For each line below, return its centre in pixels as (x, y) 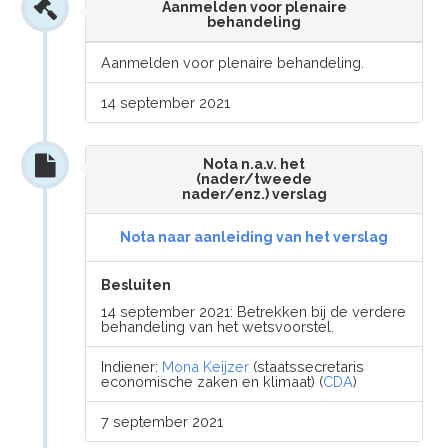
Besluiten (136, 285)
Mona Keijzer (206, 366)
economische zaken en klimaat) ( (212, 381)
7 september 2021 (162, 421)
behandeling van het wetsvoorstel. (218, 326)
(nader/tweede (254, 179)
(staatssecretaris (307, 366)
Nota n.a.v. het (254, 164)
